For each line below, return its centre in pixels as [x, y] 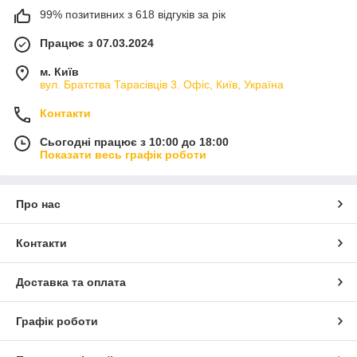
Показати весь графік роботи [123, 154]
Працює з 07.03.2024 [97, 43]
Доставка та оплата [71, 282]
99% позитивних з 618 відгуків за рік [133, 14]
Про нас [38, 204]
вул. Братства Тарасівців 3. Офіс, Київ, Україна [162, 84]
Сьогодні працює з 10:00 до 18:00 [134, 141]
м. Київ [59, 71]
